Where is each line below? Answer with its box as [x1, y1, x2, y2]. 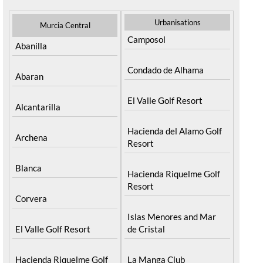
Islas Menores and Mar [127, 211, 217, 222]
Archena [15, 131, 48, 143]
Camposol [127, 33, 166, 45]
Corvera [15, 193, 47, 204]
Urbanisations [154, 17, 201, 27]
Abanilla [15, 40, 47, 51]
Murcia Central [39, 20, 90, 30]
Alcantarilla [15, 101, 60, 112]
